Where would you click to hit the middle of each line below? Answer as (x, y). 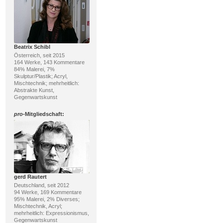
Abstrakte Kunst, (34, 90)
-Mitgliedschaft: (43, 114)
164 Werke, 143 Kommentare (49, 62)
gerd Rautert (30, 177)
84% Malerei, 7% (34, 69)
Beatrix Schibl (32, 47)
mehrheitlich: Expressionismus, (51, 213)
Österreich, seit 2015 (39, 55)
